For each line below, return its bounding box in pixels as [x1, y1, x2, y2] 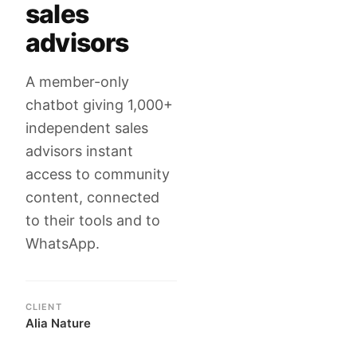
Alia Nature [25, 316, 91, 331]
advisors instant [25, 143, 133, 159]
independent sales [25, 120, 148, 136]
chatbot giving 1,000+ [25, 96, 173, 113]
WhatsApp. [25, 235, 100, 252]
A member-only [25, 73, 129, 90]
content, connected [25, 189, 159, 206]
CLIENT [25, 301, 62, 312]
